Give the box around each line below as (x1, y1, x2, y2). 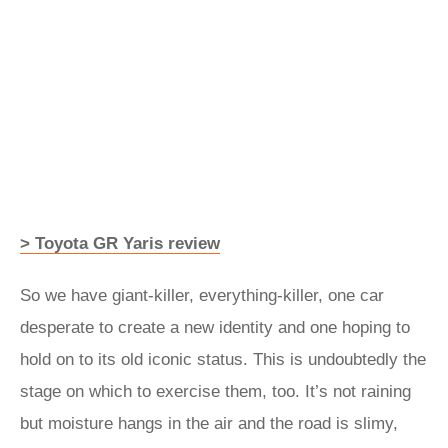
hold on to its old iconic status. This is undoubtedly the (20, 350, 426, 369)
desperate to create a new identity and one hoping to (20, 318, 410, 337)
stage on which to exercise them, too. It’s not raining (20, 382, 411, 401)
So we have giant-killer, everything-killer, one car (20, 286, 384, 305)
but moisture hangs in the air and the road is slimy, (20, 414, 398, 433)
